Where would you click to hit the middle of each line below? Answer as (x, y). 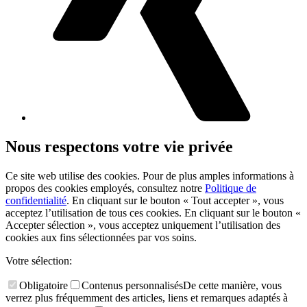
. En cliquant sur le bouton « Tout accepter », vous (175, 200)
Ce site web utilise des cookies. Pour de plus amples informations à (150, 175)
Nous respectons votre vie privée (119, 147)
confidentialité (36, 200)
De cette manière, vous (232, 285)
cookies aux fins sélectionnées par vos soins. (101, 237)
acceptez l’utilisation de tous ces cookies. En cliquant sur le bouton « (153, 212)
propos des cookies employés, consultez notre (105, 188)
